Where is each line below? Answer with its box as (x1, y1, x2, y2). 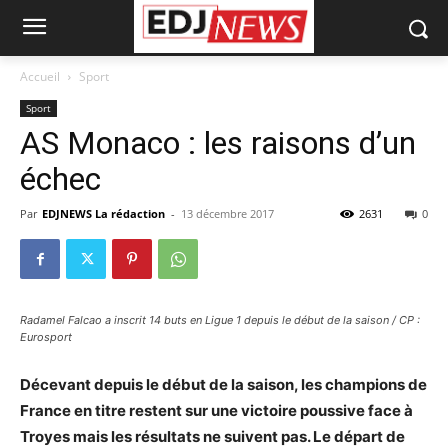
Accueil (20, 68, 60, 85)
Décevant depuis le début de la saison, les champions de (20, 375, 427, 394)
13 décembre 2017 (181, 206, 274, 221)
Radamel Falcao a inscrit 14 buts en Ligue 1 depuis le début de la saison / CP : (20, 313, 420, 327)
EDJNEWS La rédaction (42, 206, 165, 221)
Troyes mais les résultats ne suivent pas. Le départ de (20, 427, 405, 446)
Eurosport (20, 330, 72, 344)
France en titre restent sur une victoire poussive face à (20, 401, 413, 420)
